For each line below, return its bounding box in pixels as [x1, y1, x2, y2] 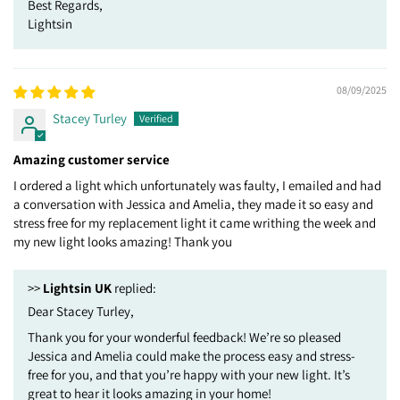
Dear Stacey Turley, [28, 302, 134, 320]
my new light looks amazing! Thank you [13, 232, 232, 250]
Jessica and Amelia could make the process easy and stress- [28, 346, 355, 364]
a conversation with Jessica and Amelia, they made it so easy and [13, 195, 373, 212]
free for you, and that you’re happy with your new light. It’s [28, 365, 350, 383]
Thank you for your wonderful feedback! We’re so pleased [28, 328, 341, 346]
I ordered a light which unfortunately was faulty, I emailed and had [13, 176, 381, 194]
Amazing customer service [13, 150, 170, 168]
